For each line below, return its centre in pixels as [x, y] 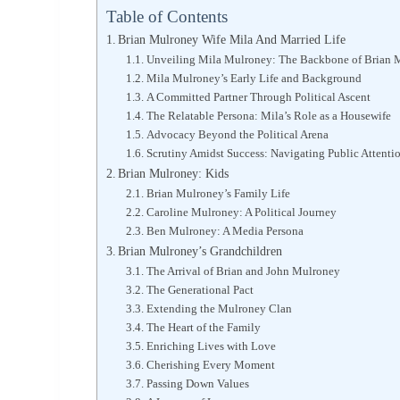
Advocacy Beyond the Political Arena [237, 135]
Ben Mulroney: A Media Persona [225, 231]
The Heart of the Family [203, 328]
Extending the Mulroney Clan [219, 309]
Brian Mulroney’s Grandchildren [200, 251]
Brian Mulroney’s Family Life [218, 194]
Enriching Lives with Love [211, 346]
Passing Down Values [197, 384]
